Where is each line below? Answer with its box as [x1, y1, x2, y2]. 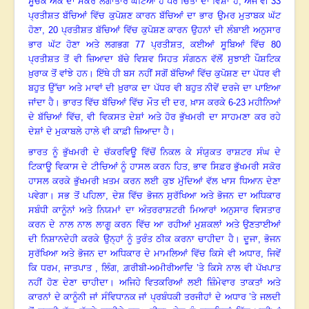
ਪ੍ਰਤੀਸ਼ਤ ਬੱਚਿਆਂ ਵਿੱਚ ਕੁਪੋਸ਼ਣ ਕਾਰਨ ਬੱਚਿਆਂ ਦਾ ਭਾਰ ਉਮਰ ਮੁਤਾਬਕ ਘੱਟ [28, 10, 281, 21]
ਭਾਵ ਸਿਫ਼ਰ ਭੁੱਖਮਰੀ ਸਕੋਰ [193, 161, 281, 172]
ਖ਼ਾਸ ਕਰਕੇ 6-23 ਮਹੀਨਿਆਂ [190, 97, 281, 108]
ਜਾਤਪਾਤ [64, 263, 96, 274]
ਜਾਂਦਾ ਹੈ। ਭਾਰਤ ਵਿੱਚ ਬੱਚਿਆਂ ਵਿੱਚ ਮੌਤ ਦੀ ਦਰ [28, 97, 185, 108]
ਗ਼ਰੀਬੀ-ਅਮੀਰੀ [123, 263, 175, 274]
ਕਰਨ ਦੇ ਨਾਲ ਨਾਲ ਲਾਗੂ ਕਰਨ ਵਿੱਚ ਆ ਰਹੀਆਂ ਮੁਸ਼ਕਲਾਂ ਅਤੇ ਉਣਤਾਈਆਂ [28, 219, 281, 230]
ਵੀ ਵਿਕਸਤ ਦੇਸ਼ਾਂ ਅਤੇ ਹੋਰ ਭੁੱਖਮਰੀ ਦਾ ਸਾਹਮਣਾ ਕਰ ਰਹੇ [87, 112, 281, 123]
